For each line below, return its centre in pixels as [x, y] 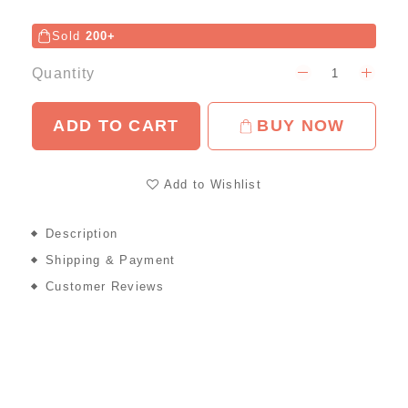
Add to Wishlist [213, 185]
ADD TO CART [116, 126]
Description [82, 234]
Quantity [64, 73]
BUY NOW [301, 126]
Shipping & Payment [111, 260]
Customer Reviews [105, 287]
